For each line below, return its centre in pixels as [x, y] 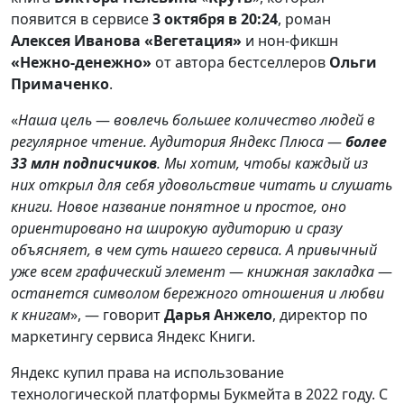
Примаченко [60, 84]
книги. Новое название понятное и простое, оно [179, 207]
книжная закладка [311, 272]
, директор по [320, 315]
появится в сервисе [80, 19]
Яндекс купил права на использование [147, 373]
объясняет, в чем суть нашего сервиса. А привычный [194, 250]
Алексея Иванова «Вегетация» [126, 41]
